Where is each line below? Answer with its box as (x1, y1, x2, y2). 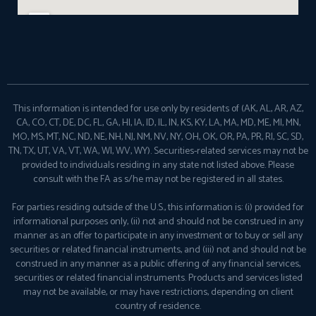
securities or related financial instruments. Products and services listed (13, 270, 303, 287)
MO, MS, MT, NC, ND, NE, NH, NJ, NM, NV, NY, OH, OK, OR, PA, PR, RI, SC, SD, (13, 129, 303, 146)
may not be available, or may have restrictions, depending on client (23, 284, 293, 301)
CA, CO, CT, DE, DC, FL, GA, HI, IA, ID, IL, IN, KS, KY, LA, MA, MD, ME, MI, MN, (16, 115, 300, 132)
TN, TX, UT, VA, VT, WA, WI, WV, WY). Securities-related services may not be (8, 143, 308, 160)
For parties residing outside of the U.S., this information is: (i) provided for (12, 200, 304, 217)
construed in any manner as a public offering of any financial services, (16, 256, 300, 273)
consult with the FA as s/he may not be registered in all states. (32, 171, 284, 188)
